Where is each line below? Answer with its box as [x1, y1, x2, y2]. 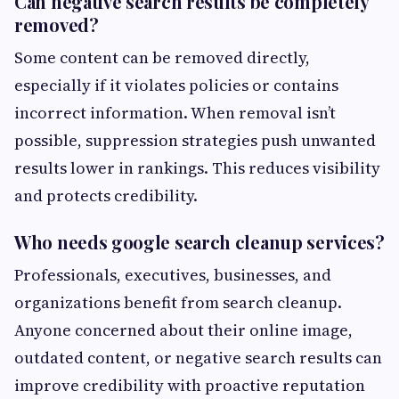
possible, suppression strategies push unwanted [14, 128, 376, 151]
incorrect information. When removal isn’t [14, 101, 336, 124]
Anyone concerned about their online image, [14, 318, 353, 341]
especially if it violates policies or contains [14, 73, 338, 96]
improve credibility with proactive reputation [14, 373, 365, 396]
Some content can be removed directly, [14, 45, 310, 69]
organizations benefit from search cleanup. [14, 290, 342, 313]
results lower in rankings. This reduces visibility [14, 156, 380, 179]
